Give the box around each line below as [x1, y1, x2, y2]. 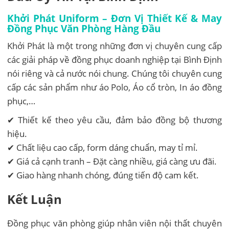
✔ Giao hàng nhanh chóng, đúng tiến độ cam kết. [7, 169, 199, 181]
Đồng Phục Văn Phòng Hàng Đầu [7, 21, 161, 35]
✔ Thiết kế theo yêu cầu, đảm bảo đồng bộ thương [7, 113, 222, 126]
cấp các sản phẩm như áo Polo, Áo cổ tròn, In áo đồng [7, 81, 222, 93]
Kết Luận [7, 190, 62, 208]
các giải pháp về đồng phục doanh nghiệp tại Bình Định [7, 53, 222, 65]
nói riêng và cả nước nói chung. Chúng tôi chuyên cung [7, 67, 222, 79]
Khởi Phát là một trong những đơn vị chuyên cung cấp [7, 39, 222, 52]
